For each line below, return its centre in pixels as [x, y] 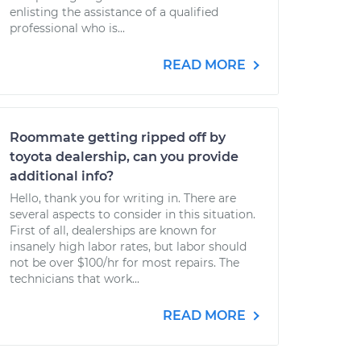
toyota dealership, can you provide [124, 157]
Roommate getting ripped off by [118, 137]
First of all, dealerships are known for [113, 230]
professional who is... [67, 28]
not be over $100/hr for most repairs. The [124, 263]
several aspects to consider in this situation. [133, 214]
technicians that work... [75, 279]
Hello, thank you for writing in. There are [123, 198]
